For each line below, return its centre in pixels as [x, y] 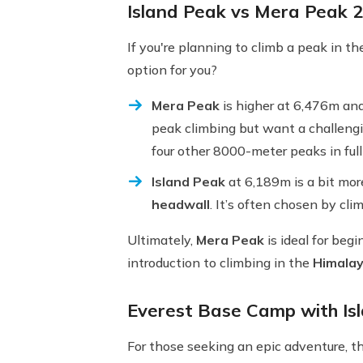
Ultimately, [162, 240]
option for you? [172, 70]
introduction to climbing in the [220, 263]
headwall [181, 204]
